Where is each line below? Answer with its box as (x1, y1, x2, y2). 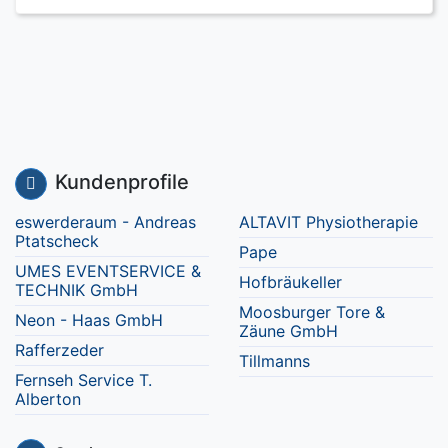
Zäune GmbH (239, 321, 338, 341)
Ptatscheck (15, 231, 99, 251)
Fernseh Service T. (15, 370, 152, 390)
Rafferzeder (15, 340, 104, 360)
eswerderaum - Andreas (15, 212, 196, 232)
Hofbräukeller (239, 272, 342, 292)
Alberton (15, 389, 81, 409)
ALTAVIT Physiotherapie (239, 212, 418, 232)
